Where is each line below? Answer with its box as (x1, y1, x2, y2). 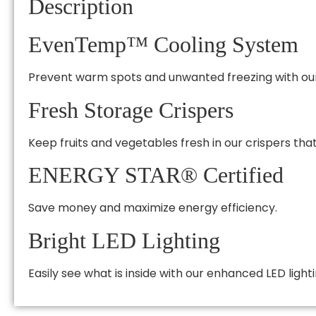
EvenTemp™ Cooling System (28, 32, 298, 58)
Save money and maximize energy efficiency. (28, 200, 277, 217)
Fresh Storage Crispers (28, 97, 233, 123)
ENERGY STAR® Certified (28, 162, 284, 188)
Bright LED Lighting (28, 227, 220, 253)
